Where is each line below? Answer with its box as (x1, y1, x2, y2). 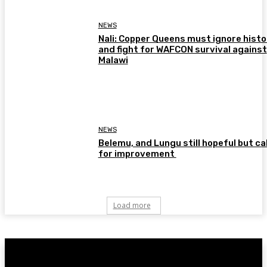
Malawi (98, 54, 128, 66)
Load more (113, 200, 151, 210)
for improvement (98, 148, 176, 159)
